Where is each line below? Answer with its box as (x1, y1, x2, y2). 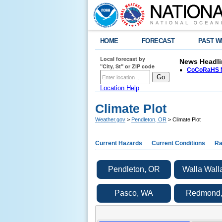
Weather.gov (95, 116, 125, 122)
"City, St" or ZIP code (100, 62, 155, 70)
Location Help (100, 84, 139, 92)
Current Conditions (152, 140, 205, 147)
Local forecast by (100, 55, 145, 62)
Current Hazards (95, 140, 142, 147)
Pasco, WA (114, 189, 153, 197)
